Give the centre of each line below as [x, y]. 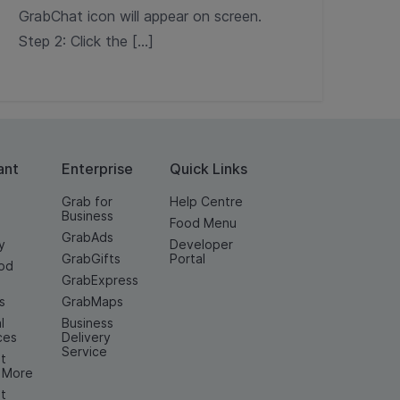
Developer [201, 244]
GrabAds [87, 237]
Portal [187, 258]
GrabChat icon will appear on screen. [140, 16]
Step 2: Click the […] [86, 41]
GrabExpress [100, 280]
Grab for [87, 201]
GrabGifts [91, 258]
